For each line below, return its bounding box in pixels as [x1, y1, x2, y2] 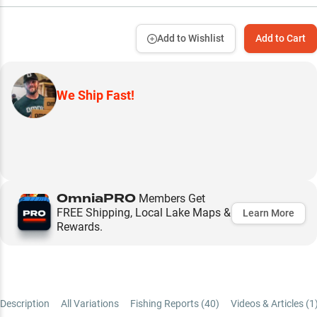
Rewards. [57, 220, 103, 234]
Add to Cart [255, 33, 306, 44]
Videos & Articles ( [231, 298, 309, 309]
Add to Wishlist [157, 33, 224, 44]
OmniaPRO [57, 190, 136, 207]
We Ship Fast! [57, 88, 134, 103]
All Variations [61, 298, 119, 309]
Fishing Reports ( [130, 298, 204, 309]
